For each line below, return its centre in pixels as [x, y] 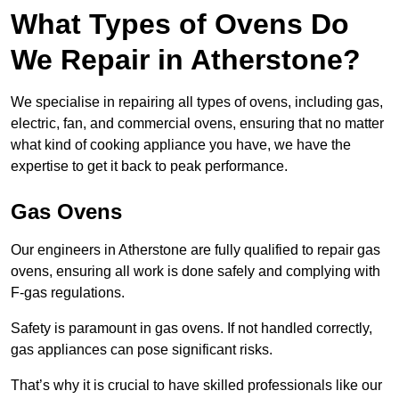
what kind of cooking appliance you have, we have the [181, 145]
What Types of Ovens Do [180, 24]
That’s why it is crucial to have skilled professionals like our [196, 386]
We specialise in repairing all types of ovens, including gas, [197, 102]
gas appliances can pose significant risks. [143, 350]
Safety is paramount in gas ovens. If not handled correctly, [191, 329]
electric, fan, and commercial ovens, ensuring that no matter [197, 124]
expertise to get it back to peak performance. [149, 167]
